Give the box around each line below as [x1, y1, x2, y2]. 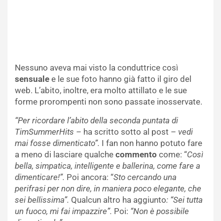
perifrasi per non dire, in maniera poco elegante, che [15, 183, 201, 193]
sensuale [15, 74, 49, 84]
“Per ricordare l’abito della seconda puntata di [15, 115, 178, 125]
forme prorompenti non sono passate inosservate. [15, 96, 202, 107]
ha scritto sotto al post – [83, 126, 178, 137]
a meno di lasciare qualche [15, 149, 115, 159]
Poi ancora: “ [65, 172, 113, 182]
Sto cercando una [113, 172, 177, 182]
